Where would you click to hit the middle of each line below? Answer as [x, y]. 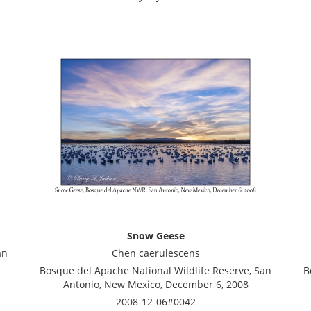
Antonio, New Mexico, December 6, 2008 [155, 284]
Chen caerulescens [155, 253]
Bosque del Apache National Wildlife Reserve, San [155, 270]
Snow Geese [155, 236]
